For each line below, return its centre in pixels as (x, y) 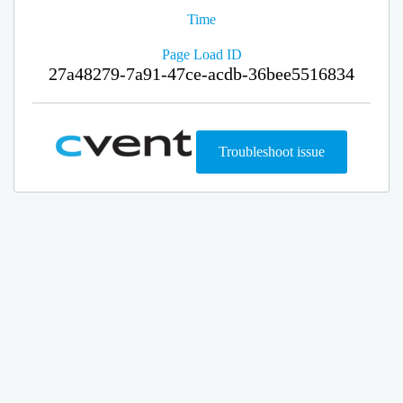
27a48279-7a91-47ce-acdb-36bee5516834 (201, 74)
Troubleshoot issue (272, 152)
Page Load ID (201, 54)
